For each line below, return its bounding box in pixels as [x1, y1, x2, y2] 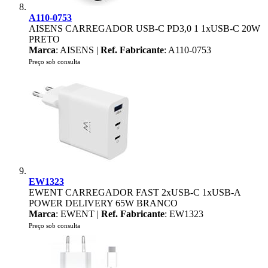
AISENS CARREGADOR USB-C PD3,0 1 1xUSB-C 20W [29, 23, 260, 33]
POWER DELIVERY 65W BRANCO [29, 198, 178, 208]
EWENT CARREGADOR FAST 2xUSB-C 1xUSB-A [29, 187, 240, 197]
